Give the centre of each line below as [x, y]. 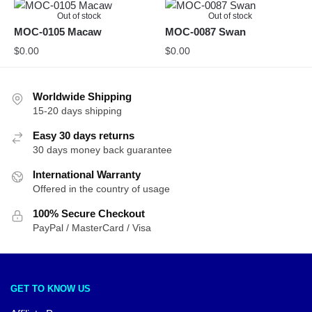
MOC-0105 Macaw [58, 32]
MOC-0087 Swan [206, 32]
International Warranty [87, 175]
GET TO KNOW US [50, 288]
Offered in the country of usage [101, 189]
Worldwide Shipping [82, 97]
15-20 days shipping [77, 111]
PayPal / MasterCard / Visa [92, 228]
